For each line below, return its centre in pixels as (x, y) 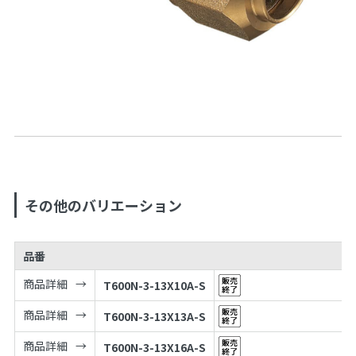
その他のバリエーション (103, 205)
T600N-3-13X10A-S (154, 285)
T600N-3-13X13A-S (154, 316)
